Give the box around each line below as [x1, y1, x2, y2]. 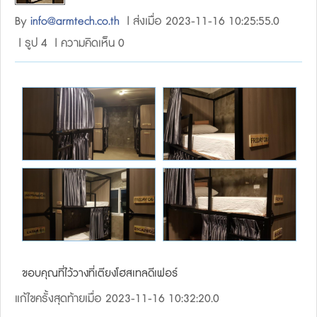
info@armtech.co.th [30, 13, 120, 30]
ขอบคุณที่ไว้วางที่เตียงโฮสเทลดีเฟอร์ [22, 266, 178, 282]
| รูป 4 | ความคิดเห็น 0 [15, 35, 125, 52]
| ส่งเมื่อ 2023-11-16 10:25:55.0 [120, 13, 279, 30]
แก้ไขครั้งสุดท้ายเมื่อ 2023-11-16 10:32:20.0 [15, 291, 219, 308]
